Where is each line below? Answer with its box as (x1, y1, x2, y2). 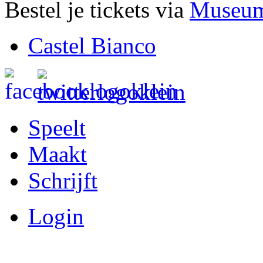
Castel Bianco (28, 33, 156, 59)
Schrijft (28, 168, 97, 194)
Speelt (28, 115, 86, 141)
